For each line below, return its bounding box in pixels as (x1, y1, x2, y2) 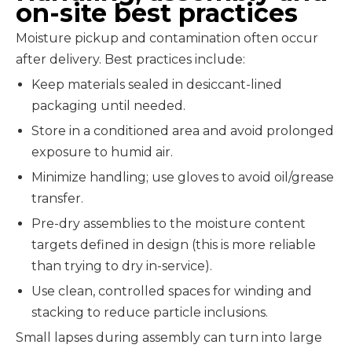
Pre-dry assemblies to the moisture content (31, 216, 306, 231)
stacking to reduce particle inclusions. (31, 305, 268, 320)
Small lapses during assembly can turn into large (16, 330, 322, 345)
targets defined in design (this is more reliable (31, 237, 316, 252)
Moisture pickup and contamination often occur (16, 31, 318, 46)
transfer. (31, 191, 83, 206)
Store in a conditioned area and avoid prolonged (31, 123, 334, 138)
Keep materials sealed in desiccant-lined (31, 77, 282, 92)
